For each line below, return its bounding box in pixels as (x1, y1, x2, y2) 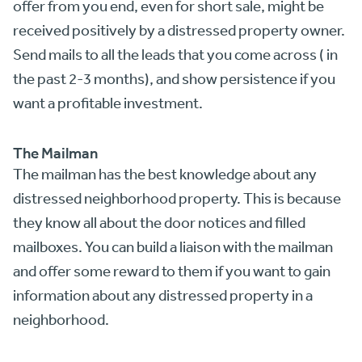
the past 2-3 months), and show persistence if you (13, 69, 335, 88)
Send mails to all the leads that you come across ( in (13, 45, 338, 64)
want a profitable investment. (13, 94, 203, 112)
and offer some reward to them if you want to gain (13, 262, 330, 280)
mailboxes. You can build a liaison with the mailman (13, 238, 333, 256)
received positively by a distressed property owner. (13, 21, 345, 40)
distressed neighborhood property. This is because (13, 189, 341, 208)
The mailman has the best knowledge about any (13, 165, 317, 183)
